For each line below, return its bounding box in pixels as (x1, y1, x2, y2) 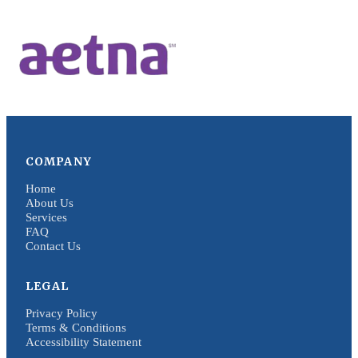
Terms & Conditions (26, 321, 126, 335)
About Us (26, 197, 74, 210)
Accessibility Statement (26, 336, 141, 349)
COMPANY (26, 154, 92, 169)
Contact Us (26, 240, 81, 253)
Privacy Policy (26, 307, 97, 320)
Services (26, 211, 67, 225)
